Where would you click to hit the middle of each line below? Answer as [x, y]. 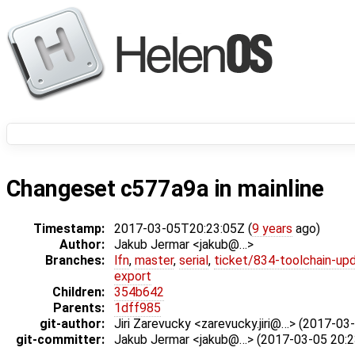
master [154, 261]
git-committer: [60, 340]
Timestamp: [69, 229]
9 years [272, 229]
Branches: [75, 261]
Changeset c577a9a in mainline [165, 189]
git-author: [72, 324]
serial [194, 261]
